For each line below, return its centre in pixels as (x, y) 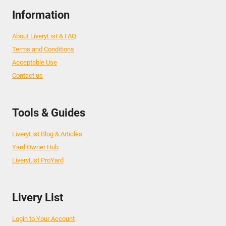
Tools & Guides (49, 112)
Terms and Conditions (43, 49)
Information (41, 14)
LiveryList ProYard (38, 160)
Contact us (27, 75)
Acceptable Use (35, 62)
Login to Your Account (43, 219)
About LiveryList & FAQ (44, 36)
